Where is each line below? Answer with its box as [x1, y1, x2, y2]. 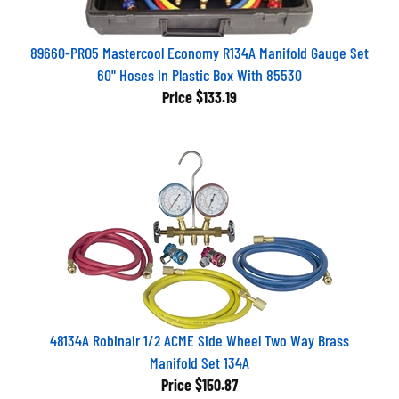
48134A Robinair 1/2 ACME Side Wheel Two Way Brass [50, 323, 349, 343]
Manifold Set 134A [150, 346, 249, 365]
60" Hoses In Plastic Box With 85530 [97, 58, 302, 77]
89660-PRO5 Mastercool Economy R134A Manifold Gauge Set [30, 36, 369, 55]
